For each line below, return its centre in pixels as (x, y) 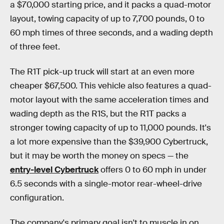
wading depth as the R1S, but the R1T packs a (98, 113)
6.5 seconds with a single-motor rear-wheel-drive (106, 183)
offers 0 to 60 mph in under (152, 169)
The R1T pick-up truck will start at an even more (102, 71)
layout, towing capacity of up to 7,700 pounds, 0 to (107, 19)
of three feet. (35, 47)
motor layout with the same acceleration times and (109, 99)
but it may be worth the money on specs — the (99, 155)
